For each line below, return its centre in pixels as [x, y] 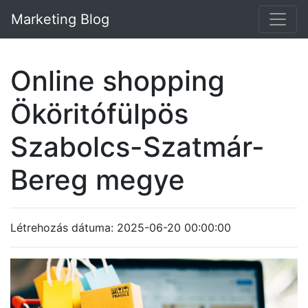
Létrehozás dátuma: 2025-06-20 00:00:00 [121, 228]
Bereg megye [98, 180]
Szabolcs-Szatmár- [137, 147]
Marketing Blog [60, 19]
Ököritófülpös [99, 114]
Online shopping [118, 81]
